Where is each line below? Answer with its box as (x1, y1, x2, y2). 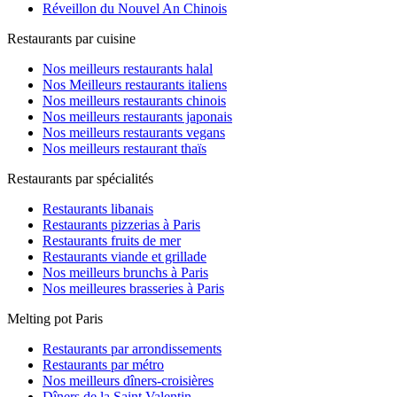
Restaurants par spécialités (7, 171, 153, 186)
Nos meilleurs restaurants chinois (43, 93, 226, 108)
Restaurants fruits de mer (43, 233, 181, 248)
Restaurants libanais (43, 201, 153, 216)
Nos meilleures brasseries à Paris (43, 281, 224, 296)
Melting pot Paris (7, 311, 103, 326)
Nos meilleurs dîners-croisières (43, 373, 214, 388)
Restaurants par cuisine (7, 31, 136, 46)
